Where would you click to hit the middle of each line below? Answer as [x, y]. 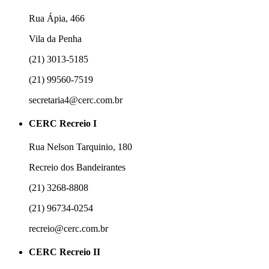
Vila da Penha [55, 38]
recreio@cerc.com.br [68, 229]
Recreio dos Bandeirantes [77, 168]
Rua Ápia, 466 [57, 18]
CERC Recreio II [65, 252]
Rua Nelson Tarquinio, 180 [80, 147]
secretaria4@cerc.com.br [76, 100]
